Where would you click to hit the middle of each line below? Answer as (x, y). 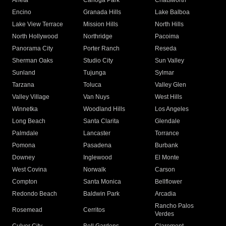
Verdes (164, 214)
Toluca (93, 85)
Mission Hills (101, 24)
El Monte (167, 158)
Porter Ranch (102, 49)
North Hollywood (35, 37)
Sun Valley (169, 61)
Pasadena (98, 146)
